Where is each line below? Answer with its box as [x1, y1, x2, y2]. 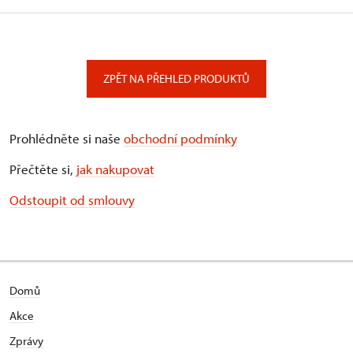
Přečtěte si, [9, 161, 76, 178]
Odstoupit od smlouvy [9, 191, 135, 209]
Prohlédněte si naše [9, 130, 124, 147]
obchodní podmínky [124, 130, 237, 147]
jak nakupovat [76, 161, 154, 178]
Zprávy [9, 333, 43, 349]
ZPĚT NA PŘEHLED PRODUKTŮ [103, 71, 250, 87]
